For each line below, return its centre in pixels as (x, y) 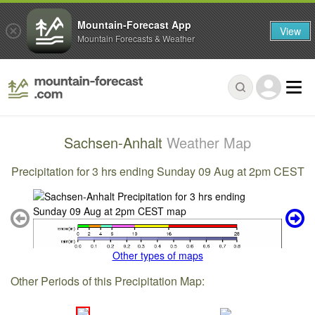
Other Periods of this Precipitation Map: (108, 281)
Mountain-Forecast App (134, 24)
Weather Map (209, 143)
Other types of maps (157, 256)
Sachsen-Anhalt (115, 143)
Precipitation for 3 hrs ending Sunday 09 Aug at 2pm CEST (157, 171)
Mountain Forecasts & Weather (136, 38)
